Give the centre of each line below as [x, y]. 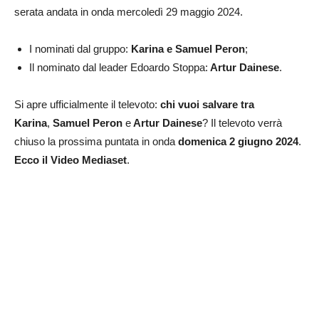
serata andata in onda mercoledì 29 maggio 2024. [129, 12]
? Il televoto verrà [242, 123]
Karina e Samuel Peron [188, 49]
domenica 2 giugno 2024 [238, 142]
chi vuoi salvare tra [207, 105]
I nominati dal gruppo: [80, 49]
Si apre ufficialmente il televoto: [87, 105]
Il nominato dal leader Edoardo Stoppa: [119, 68]
